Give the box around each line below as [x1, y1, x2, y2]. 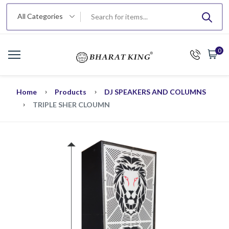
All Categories [17, 12, 63, 20]
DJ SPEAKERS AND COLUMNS [104, 87, 206, 96]
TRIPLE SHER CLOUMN [33, 100, 110, 109]
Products [55, 87, 86, 96]
